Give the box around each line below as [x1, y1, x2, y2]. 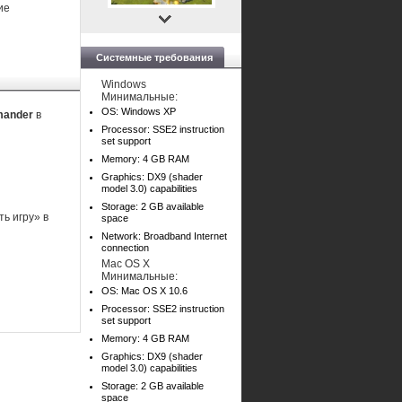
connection [101, 242, 149, 253]
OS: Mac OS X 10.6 [101, 285, 188, 296]
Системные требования [96, 52, 213, 63]
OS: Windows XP [101, 106, 176, 117]
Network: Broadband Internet [101, 231, 227, 241]
